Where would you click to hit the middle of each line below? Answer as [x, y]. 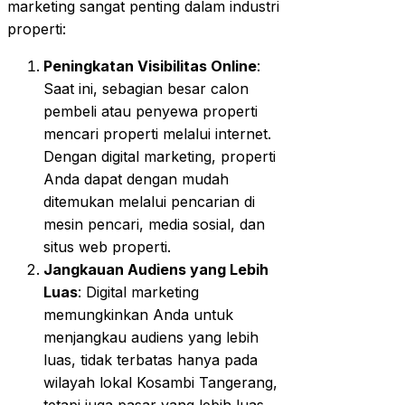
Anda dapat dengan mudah [136, 179]
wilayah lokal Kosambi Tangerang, [160, 382]
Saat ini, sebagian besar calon [146, 88]
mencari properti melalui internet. [157, 133]
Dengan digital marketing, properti [160, 156]
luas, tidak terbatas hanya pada [151, 359]
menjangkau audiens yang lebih [151, 337]
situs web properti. [107, 246]
